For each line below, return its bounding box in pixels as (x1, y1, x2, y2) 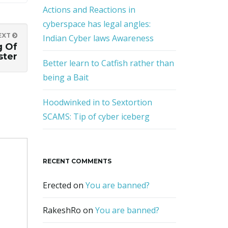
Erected (42, 180, 71, 191)
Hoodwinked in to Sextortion (42, 97, 152, 108)
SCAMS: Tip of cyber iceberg (42, 111, 150, 122)
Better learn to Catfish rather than (42, 58, 174, 69)
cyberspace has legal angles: (42, 18, 151, 30)
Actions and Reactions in (42, 4, 135, 15)
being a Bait (42, 72, 89, 83)
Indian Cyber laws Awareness (42, 33, 154, 44)
